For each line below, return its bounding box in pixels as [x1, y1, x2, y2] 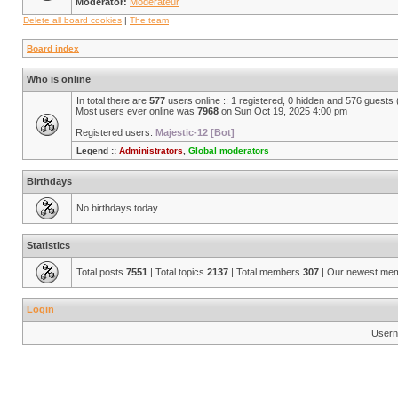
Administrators [119, 146, 183, 155]
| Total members [228, 267, 303, 277]
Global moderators [188, 146, 269, 155]
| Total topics [147, 267, 207, 277]
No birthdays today [76, 203, 158, 213]
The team [130, 15, 169, 25]
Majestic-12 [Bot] [155, 127, 235, 138]
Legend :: [76, 146, 119, 155]
